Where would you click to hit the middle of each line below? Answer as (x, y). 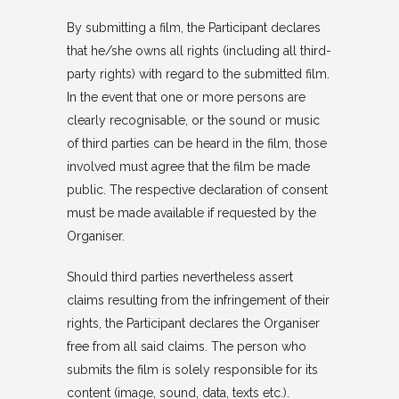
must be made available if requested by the (191, 213)
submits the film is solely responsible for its (192, 370)
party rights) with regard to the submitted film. (198, 74)
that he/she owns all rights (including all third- (199, 51)
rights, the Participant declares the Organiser (193, 323)
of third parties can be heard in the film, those (196, 143)
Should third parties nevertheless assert (179, 277)
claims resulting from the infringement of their (198, 300)
